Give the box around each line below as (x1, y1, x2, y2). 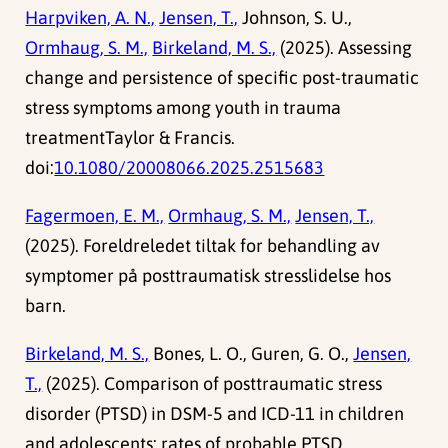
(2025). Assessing (276, 37, 413, 59)
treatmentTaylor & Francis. (25, 127, 236, 149)
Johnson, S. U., (238, 7, 353, 29)
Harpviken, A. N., (25, 7, 156, 29)
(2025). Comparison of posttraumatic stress (42, 373, 383, 395)
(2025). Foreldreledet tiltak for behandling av (25, 235, 381, 257)
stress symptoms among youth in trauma (25, 97, 342, 119)
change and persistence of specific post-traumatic (25, 67, 420, 89)
